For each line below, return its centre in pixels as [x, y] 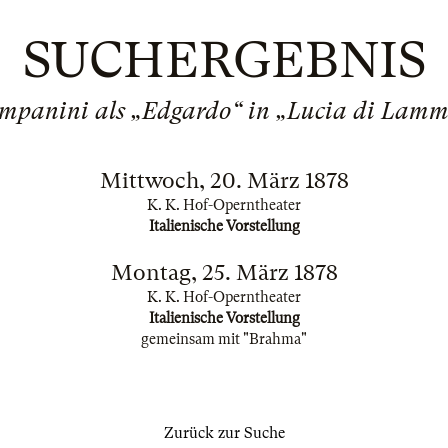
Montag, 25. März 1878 [224, 272]
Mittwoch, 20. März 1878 [224, 180]
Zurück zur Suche [224, 433]
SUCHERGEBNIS [224, 60]
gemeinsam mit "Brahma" [224, 339]
